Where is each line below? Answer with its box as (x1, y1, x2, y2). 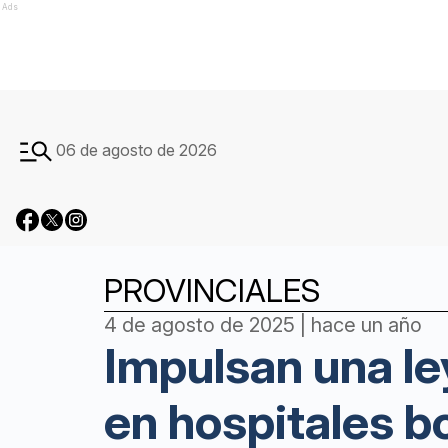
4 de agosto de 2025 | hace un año (104, 313, 422, 337)
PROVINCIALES (104, 271, 320, 310)
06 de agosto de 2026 (56, 140, 217, 160)
